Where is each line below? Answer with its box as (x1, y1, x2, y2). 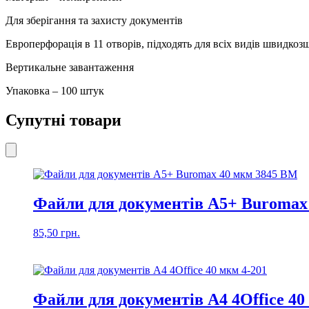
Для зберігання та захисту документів (6, 14, 183, 26)
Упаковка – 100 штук (6, 84, 104, 97)
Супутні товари (6, 110, 121, 129)
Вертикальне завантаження (6, 61, 134, 73)
